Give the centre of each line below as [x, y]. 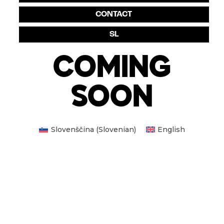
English [171, 129]
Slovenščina [72, 129]
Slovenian [116, 129]
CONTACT [114, 14]
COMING [112, 69]
